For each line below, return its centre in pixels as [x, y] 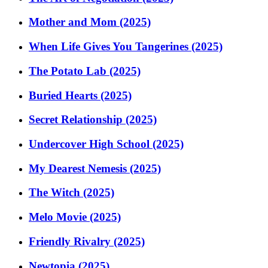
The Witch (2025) [71, 193]
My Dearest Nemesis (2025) [95, 168]
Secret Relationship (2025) [93, 120]
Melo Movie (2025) [75, 217]
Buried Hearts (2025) [80, 95]
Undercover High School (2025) [106, 144]
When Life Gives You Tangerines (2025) [126, 47]
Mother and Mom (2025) [90, 22]
